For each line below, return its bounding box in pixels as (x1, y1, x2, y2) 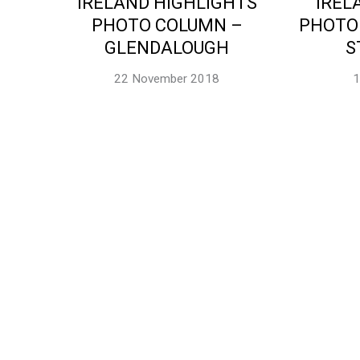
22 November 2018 (114, 72, 220, 87)
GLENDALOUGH (104, 38, 230, 59)
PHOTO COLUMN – (91, 15, 243, 36)
